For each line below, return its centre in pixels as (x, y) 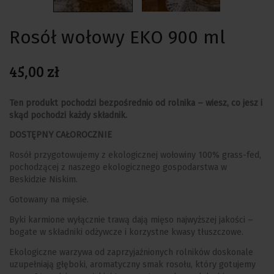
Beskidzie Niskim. (43, 180)
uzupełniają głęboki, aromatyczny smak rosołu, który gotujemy (132, 264)
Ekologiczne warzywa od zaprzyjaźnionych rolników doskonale (131, 252)
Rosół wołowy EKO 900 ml (117, 37)
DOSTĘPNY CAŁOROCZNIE (61, 135)
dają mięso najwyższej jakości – (193, 220)
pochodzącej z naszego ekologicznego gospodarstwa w (118, 168)
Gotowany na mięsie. (49, 200)
